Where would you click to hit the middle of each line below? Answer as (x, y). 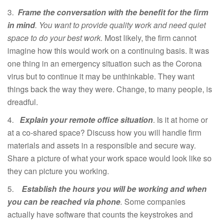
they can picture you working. (58, 171)
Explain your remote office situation (86, 119)
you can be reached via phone (64, 201)
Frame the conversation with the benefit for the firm (113, 12)
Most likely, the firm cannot (150, 37)
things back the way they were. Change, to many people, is (110, 89)
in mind (21, 25)
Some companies (155, 201)
